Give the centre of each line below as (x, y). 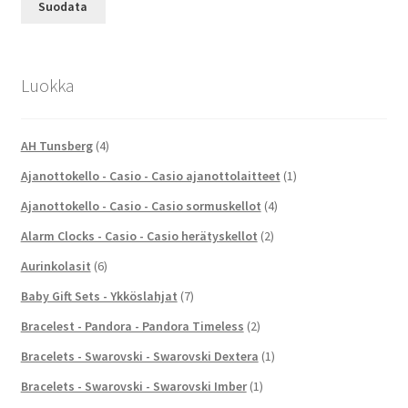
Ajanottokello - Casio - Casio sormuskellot (141, 205)
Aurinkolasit (56, 265)
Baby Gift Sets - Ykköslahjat (99, 296)
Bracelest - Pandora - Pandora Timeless (132, 326)
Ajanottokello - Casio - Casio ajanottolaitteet (150, 175)
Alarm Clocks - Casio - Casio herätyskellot (139, 235)
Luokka (47, 86)
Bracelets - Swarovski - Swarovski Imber (133, 386)
